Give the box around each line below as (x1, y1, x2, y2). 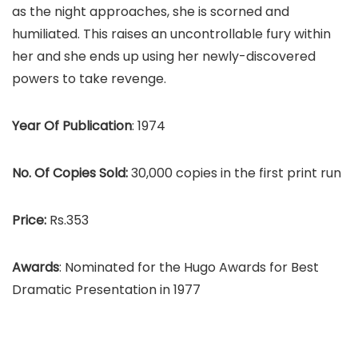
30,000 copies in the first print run (131, 164, 341, 182)
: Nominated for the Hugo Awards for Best (59, 258, 319, 276)
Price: (12, 211, 50, 229)
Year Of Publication (12, 117, 132, 135)
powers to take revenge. (12, 70, 166, 88)
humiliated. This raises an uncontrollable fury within (12, 25, 331, 43)
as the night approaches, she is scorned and (12, 2, 289, 21)
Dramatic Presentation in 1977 (12, 280, 201, 299)
